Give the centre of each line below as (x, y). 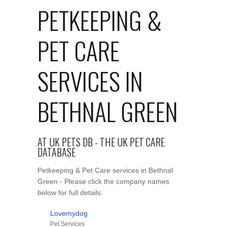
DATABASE (56, 152)
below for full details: (70, 192)
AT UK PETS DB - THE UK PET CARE (101, 142)
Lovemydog (69, 213)
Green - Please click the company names (103, 181)
